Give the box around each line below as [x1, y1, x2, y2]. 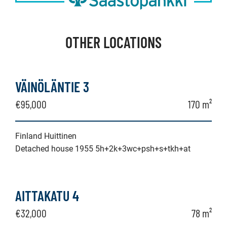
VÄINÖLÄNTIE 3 [15, 78, 89, 95]
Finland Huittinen [15, 131, 77, 141]
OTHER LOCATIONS [65, 33, 162, 51]
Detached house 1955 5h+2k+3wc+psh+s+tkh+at [15, 144, 191, 154]
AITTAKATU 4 [15, 187, 79, 204]
